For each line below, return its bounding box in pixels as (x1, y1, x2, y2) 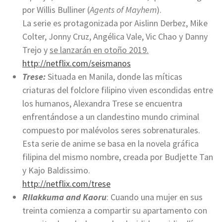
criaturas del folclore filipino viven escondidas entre (22, 84, 213, 96)
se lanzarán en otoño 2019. (50, 44, 149, 56)
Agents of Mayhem (90, 4, 157, 16)
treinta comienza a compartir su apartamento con (22, 205, 207, 217)
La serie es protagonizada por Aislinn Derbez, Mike (22, 17, 208, 29)
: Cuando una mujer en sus (107, 191, 203, 203)
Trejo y (22, 44, 50, 56)
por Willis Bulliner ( (22, 4, 90, 16)
